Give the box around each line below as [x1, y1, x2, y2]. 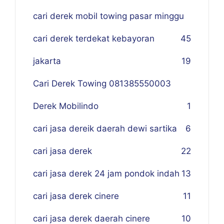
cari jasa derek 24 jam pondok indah [33, 168, 179, 178]
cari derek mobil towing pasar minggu [33, 11, 184, 21]
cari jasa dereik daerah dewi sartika [33, 123, 177, 133]
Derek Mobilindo [33, 101, 98, 111]
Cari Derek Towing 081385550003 [33, 78, 171, 88]
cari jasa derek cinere [33, 191, 119, 201]
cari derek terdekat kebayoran [33, 33, 154, 43]
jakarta [33, 56, 61, 66]
